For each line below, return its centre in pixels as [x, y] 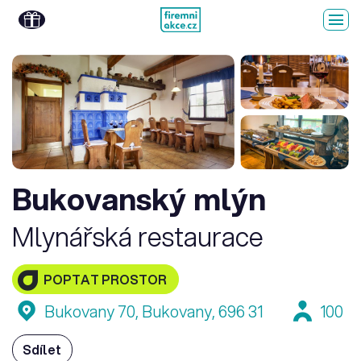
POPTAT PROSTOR [105, 279]
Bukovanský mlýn [139, 198]
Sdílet [42, 350]
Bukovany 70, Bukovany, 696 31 [154, 312]
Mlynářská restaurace [138, 236]
